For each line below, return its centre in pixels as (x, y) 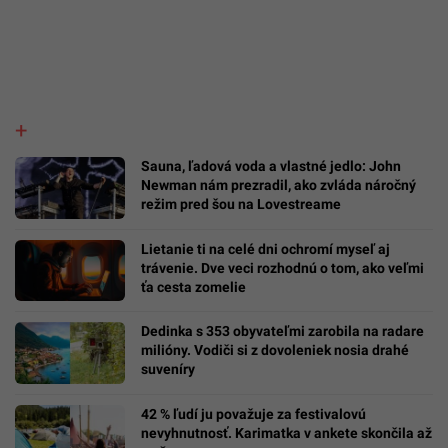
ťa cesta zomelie (193, 286)
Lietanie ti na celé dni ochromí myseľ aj (265, 248)
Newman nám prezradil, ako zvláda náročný (278, 184)
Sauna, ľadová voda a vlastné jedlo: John (271, 165)
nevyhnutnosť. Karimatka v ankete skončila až (286, 433)
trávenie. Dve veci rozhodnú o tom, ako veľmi (282, 267)
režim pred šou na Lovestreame (241, 203)
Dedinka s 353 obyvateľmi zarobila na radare (282, 331)
